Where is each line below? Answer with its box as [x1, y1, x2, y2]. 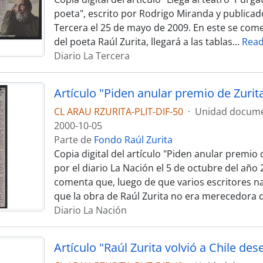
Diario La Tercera [53, 49, 130, 62]
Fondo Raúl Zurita [93, 133, 173, 146]
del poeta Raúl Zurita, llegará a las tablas [53, 35, 232, 48]
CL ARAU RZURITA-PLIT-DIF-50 [53, 105, 183, 118]
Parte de [53, 133, 94, 146]
